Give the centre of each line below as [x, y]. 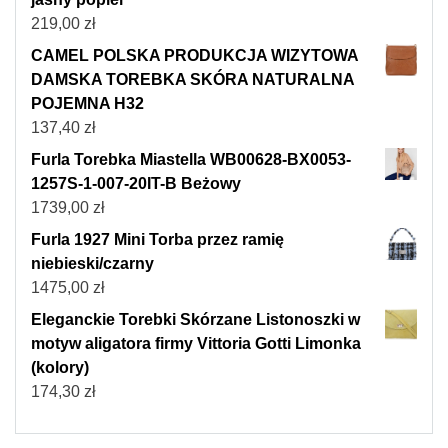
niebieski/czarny [92, 264]
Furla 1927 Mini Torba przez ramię [157, 240]
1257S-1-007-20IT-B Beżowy [136, 184]
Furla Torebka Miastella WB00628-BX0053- [191, 160]
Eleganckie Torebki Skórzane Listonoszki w [195, 320]
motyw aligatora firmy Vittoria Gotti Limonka [196, 344]
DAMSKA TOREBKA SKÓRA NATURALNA [192, 80]
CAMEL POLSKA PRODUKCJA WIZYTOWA [194, 56]
